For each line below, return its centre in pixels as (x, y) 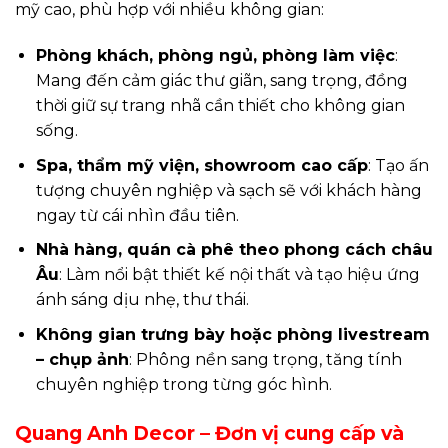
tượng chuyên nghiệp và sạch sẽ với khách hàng (228, 190)
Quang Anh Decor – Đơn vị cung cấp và (209, 432)
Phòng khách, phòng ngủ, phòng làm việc (215, 56)
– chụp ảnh (82, 360)
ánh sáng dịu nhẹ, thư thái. (142, 300)
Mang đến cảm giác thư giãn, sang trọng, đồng (221, 81)
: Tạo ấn (398, 165)
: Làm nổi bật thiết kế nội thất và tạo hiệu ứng (239, 275)
